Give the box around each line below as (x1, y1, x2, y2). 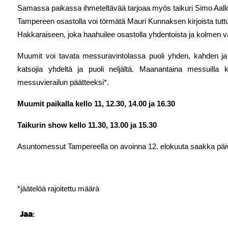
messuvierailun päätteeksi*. (17, 78, 109, 87)
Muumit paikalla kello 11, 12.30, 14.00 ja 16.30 (17, 100, 175, 108)
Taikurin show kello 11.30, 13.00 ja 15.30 (17, 121, 157, 129)
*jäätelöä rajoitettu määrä (17, 185, 99, 193)
